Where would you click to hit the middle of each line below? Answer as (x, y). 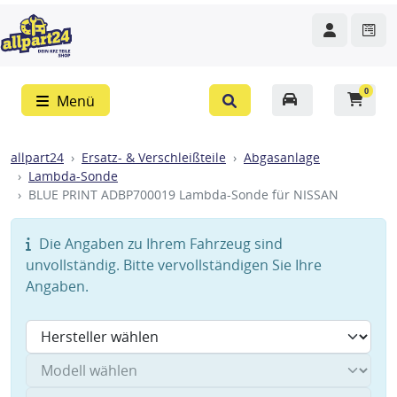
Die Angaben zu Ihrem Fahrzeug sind (159, 244)
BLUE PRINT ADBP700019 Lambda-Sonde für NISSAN (183, 195)
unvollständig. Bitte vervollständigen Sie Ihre (174, 265)
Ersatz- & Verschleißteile (154, 157)
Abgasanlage (282, 157)
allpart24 (37, 157)
